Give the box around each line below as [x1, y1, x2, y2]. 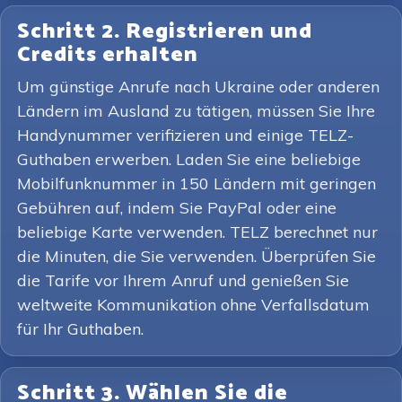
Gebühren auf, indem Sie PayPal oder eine [17, 197, 336, 218]
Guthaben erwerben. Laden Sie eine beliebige [17, 149, 361, 170]
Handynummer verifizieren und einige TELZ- [17, 125, 354, 145]
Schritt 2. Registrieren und [17, 14, 312, 49]
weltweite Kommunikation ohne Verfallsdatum [17, 294, 370, 315]
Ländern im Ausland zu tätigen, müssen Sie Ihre [17, 100, 375, 121]
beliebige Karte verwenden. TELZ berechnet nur [17, 222, 378, 242]
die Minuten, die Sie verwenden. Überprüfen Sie [17, 246, 376, 267]
